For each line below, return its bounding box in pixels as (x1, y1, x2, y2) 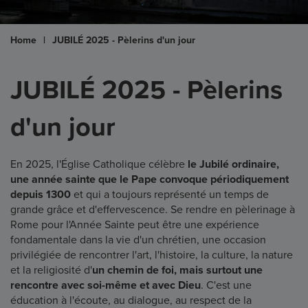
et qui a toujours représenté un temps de (71, 187, 269, 201)
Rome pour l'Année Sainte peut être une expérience (10, 217, 259, 232)
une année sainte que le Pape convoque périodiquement (10, 172, 289, 186)
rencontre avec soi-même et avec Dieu (10, 278, 201, 292)
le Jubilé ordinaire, (188, 157, 279, 171)
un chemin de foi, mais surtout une (92, 263, 263, 277)
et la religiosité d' (10, 263, 92, 277)
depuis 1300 (10, 187, 71, 201)
